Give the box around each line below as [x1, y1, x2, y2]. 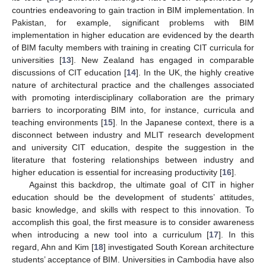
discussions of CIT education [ [12, 67, 127, 77]
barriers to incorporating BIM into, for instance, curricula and [12, 104, 254, 115]
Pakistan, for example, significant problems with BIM [12, 17, 254, 27]
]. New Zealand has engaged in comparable [71, 55, 255, 65]
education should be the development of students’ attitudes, [12, 192, 254, 202]
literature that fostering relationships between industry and [12, 154, 254, 164]
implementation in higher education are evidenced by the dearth [12, 30, 254, 40]
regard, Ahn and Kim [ [12, 242, 94, 252]
